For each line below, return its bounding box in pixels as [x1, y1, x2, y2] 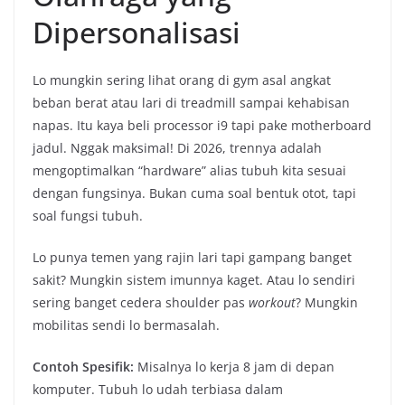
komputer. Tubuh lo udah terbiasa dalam [33, 381, 283, 399]
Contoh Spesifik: [33, 358, 134, 376]
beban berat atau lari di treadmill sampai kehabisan [33, 94, 350, 112]
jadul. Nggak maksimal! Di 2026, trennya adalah [33, 139, 322, 157]
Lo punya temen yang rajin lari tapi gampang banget [33, 249, 352, 267]
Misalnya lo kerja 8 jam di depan [134, 358, 334, 376]
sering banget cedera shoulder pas [33, 294, 249, 312]
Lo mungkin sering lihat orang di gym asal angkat [33, 71, 331, 89]
